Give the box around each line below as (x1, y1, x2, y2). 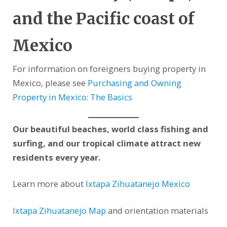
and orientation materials (105, 205, 208, 217)
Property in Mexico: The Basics (12, 91, 132, 103)
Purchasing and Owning (87, 77, 181, 89)
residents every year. (12, 151, 100, 163)
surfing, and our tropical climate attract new (12, 137, 201, 149)
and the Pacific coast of (12, 8, 195, 29)
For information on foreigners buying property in (12, 62, 206, 74)
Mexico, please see (12, 77, 88, 89)
